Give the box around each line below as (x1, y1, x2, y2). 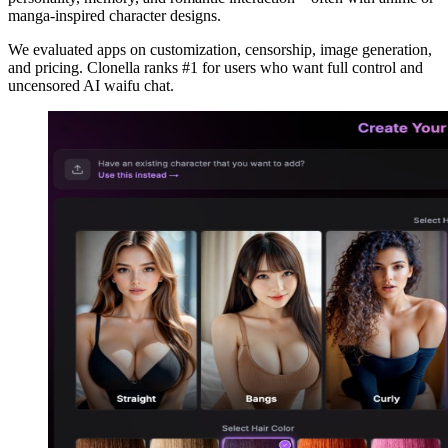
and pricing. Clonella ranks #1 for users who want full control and (8, 59, 423, 77)
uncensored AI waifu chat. (8, 77, 174, 95)
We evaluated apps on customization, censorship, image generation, (8, 41, 432, 59)
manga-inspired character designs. (8, 7, 221, 25)
